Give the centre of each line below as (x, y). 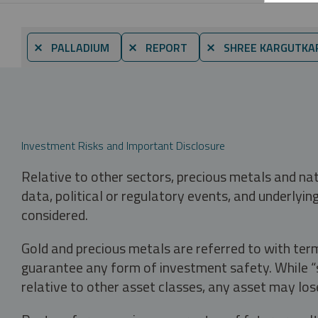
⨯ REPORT (158, 47)
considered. (55, 214)
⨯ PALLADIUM (71, 47)
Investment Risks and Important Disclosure (123, 145)
